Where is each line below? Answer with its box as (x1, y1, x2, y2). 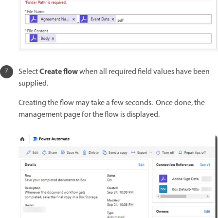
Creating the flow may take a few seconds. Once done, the (18, 97, 205, 109)
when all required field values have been (79, 66, 210, 78)
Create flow (39, 65, 79, 78)
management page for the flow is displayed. (18, 109, 161, 121)
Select (18, 66, 39, 78)
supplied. (18, 77, 48, 90)
